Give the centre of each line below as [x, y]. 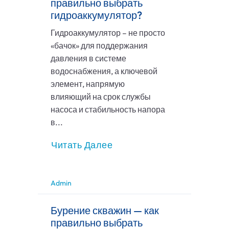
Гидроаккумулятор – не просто [108, 33]
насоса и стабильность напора [108, 110]
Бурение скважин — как [105, 211]
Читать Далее [82, 145]
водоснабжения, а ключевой [104, 71]
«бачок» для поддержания [99, 46]
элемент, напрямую [88, 84]
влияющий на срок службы [101, 97]
